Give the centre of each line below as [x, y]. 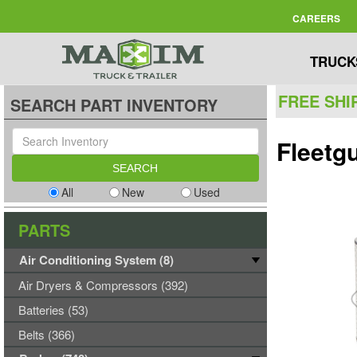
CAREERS [316, 18]
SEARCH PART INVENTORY [114, 105]
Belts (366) [47, 334]
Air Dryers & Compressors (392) [103, 285]
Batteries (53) [53, 310]
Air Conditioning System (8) [96, 260]
